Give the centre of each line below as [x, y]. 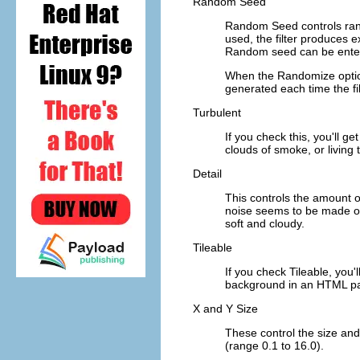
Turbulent [217, 112]
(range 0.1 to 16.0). [274, 345]
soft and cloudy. [265, 223]
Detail [207, 173]
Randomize [306, 75]
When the [251, 75]
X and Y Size [225, 308]
